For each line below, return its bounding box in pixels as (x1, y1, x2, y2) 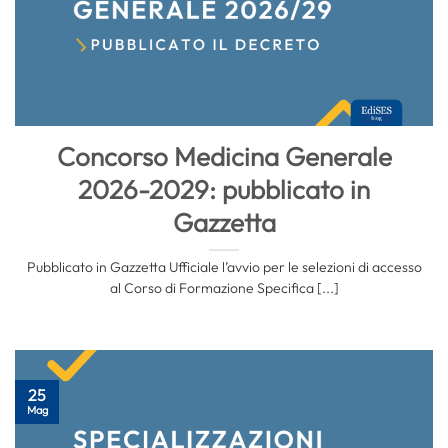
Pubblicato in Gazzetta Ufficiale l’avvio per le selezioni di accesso (26, 258, 422, 277)
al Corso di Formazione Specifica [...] (109, 279, 339, 298)
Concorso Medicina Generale (56, 140, 392, 174)
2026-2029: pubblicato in (78, 173, 370, 207)
